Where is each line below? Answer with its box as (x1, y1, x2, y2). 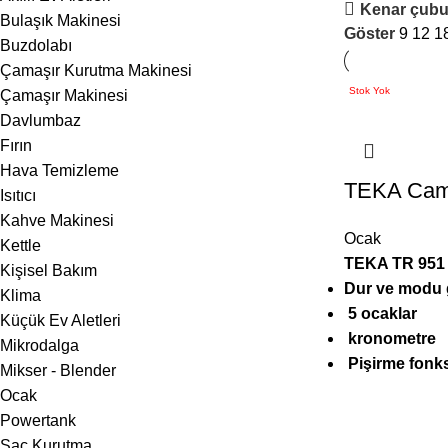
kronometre (343, 330, 436, 347)
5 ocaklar (343, 305, 417, 322)
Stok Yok (348, 85, 390, 96)
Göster (343, 25, 399, 42)
